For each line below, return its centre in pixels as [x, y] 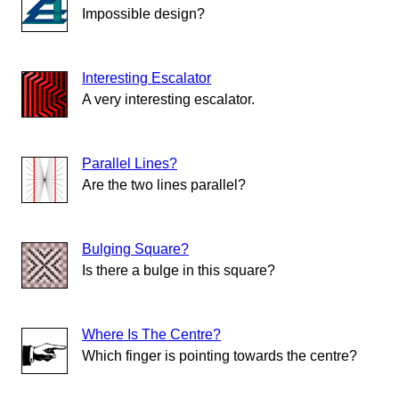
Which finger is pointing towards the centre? [220, 356]
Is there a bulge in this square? [179, 271]
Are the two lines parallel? [164, 185]
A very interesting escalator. [168, 100]
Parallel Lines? [130, 164]
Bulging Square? [135, 249]
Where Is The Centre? [151, 335]
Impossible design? [143, 14]
